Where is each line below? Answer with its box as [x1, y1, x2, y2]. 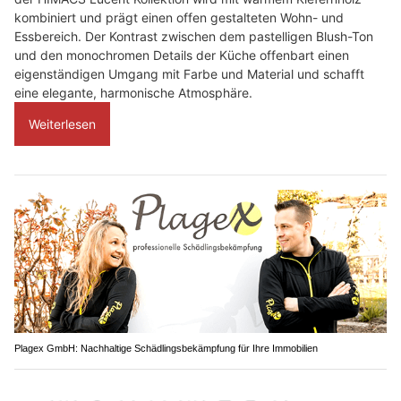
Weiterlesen [29, 116, 96, 132]
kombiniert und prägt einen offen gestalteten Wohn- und [14, 10, 344, 26]
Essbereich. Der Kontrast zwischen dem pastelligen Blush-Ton [14, 29, 373, 45]
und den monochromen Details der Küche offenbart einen [14, 47, 349, 64]
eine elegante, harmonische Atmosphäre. [14, 85, 252, 101]
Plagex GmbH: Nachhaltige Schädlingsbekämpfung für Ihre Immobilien [14, 342, 318, 354]
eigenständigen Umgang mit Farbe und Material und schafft [14, 66, 364, 82]
